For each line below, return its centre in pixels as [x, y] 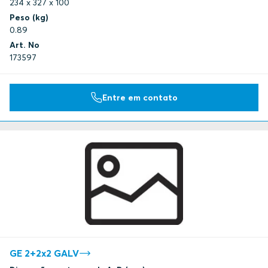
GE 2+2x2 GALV [44, 253]
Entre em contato [140, 97]
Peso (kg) [29, 18]
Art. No [25, 45]
